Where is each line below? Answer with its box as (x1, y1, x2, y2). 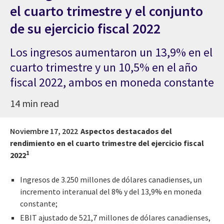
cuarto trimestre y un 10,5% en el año (10, 59, 197, 75)
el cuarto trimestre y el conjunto (10, 1, 203, 20)
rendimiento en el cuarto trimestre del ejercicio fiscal (10, 137, 204, 148)
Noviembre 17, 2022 (10, 125, 78, 136)
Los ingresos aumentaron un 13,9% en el (10, 44, 212, 60)
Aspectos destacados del (80, 125, 172, 136)
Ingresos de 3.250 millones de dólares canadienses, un (20, 174, 202, 184)
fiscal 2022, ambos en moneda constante (10, 74, 214, 90)
